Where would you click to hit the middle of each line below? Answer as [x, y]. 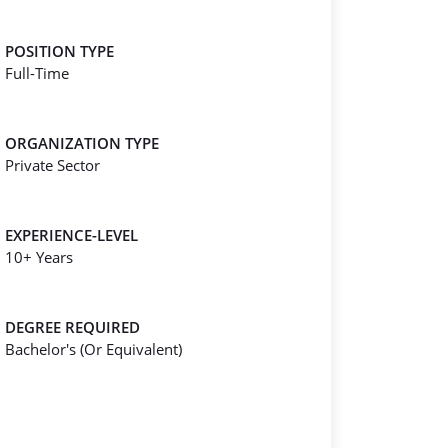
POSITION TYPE [59, 51]
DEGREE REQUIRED [72, 327]
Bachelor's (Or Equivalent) [93, 349]
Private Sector [52, 165]
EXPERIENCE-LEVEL [71, 235]
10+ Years [39, 257]
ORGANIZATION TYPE [82, 143]
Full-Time [37, 73]
